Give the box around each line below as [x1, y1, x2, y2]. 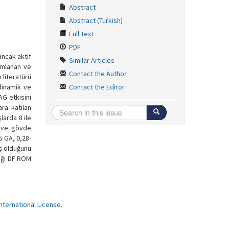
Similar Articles [67, 56, 114, 65]
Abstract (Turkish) [67, 16, 123, 25]
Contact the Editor [67, 82, 125, 91]
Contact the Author [67, 69, 127, 78]
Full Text [67, 29, 94, 38]
